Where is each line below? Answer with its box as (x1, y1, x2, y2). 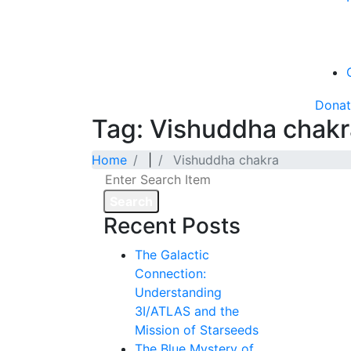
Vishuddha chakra (173, 151, 279, 168)
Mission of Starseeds (135, 321, 259, 338)
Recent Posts (103, 212, 241, 239)
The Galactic (135, 246, 209, 262)
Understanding (135, 284, 222, 300)
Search (110, 193, 153, 209)
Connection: (135, 265, 206, 281)
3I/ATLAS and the (135, 302, 239, 319)
